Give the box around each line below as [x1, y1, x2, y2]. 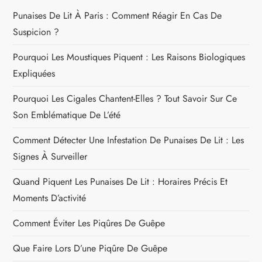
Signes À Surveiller [13, 149, 88, 163]
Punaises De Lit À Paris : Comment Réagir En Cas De [13, 8, 222, 22]
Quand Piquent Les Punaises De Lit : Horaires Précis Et [13, 174, 228, 188]
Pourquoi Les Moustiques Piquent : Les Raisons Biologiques [13, 50, 246, 64]
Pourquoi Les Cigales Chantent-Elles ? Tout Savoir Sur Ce [13, 91, 237, 105]
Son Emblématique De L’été [13, 108, 121, 122]
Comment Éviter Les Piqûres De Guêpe [13, 216, 166, 230]
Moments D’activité [13, 191, 87, 205]
